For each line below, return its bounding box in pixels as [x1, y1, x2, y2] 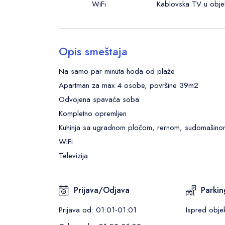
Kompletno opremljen [59, 108, 127, 119]
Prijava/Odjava [74, 184, 130, 196]
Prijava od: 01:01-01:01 [59, 204, 137, 215]
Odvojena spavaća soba [59, 94, 139, 105]
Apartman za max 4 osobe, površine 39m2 [59, 80, 198, 91]
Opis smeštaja [59, 43, 128, 59]
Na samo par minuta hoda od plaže [59, 66, 175, 77]
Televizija [59, 150, 88, 161]
